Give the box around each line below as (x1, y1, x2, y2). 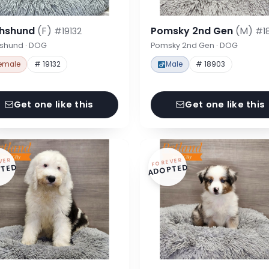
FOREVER (151, 156, 183, 168)
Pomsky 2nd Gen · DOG (151, 40, 238, 50)
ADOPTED (147, 161, 189, 178)
